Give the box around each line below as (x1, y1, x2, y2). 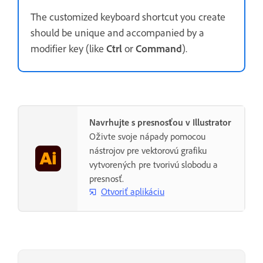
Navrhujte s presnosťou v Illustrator (89, 117, 231, 128)
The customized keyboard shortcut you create (31, 11, 225, 23)
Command (136, 42, 182, 55)
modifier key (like (31, 42, 106, 55)
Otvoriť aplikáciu (101, 186, 164, 197)
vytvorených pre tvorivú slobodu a (89, 159, 218, 170)
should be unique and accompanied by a (31, 26, 204, 39)
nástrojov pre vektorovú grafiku (89, 145, 207, 156)
